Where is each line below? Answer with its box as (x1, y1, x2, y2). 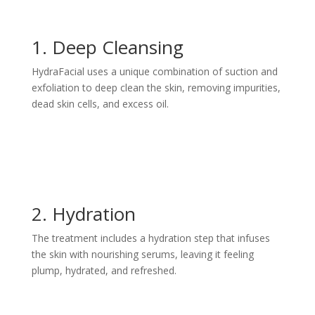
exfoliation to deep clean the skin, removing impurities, (31, 81, 281, 94)
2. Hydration (31, 201, 136, 226)
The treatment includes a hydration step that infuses (31, 231, 270, 245)
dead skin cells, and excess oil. (31, 97, 169, 110)
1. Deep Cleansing (31, 34, 184, 60)
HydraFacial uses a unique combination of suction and (31, 65, 278, 78)
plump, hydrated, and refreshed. (31, 264, 176, 277)
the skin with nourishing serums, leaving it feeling (31, 247, 254, 261)
